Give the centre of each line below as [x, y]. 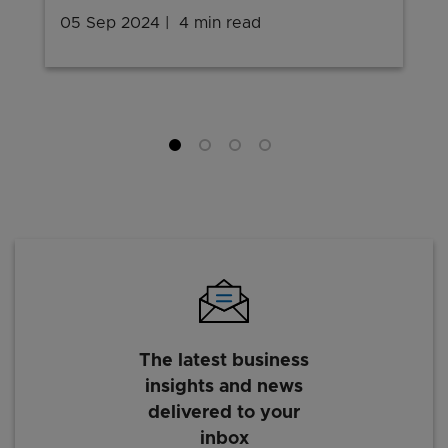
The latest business [224, 361]
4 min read [220, 22]
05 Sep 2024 [110, 22]
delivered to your [224, 413]
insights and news [224, 387]
